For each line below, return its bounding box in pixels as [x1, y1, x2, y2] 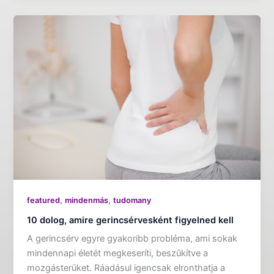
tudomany [113, 196, 152, 206]
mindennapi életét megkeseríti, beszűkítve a [27, 247, 209, 259]
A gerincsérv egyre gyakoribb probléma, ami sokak [27, 232, 238, 244]
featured [27, 196, 61, 206]
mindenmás [65, 196, 109, 206]
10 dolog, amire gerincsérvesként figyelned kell [27, 215, 234, 226]
